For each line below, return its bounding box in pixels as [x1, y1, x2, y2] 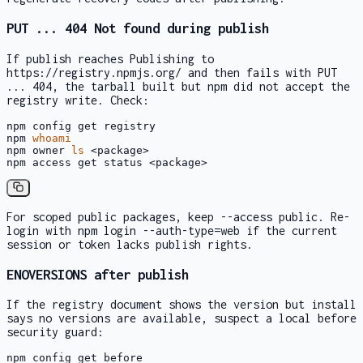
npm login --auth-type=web [78, 224, 240, 237]
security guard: [6, 325, 104, 340]
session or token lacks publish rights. [6, 237, 253, 251]
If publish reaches [6, 51, 130, 66]
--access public [220, 210, 318, 224]
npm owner [6, 143, 71, 156]
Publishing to [130, 51, 214, 66]
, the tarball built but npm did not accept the [52, 79, 350, 93]
